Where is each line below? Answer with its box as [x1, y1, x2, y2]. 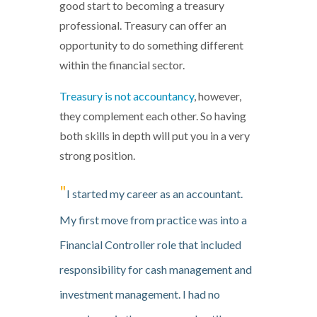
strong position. [59, 149, 135, 163]
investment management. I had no [59, 287, 220, 301]
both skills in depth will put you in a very [59, 129, 250, 143]
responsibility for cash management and [59, 263, 252, 277]
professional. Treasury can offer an [59, 18, 226, 33]
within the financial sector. [59, 58, 185, 72]
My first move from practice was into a [59, 213, 247, 227]
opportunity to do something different [59, 38, 243, 52]
